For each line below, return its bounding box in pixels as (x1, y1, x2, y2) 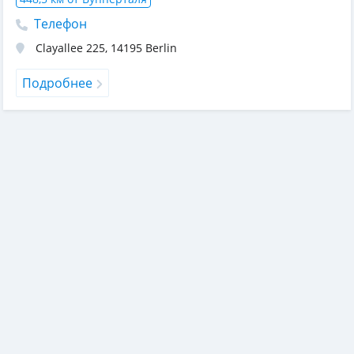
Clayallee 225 (36, 40, 105, 55)
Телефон (31, 15, 87, 32)
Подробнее (22, 74, 92, 92)
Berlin (145, 40, 177, 55)
